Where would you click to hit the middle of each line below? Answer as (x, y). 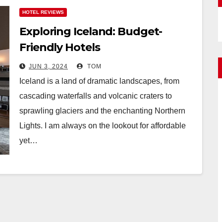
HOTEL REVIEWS (43, 12)
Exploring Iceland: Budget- (91, 31)
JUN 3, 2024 (48, 66)
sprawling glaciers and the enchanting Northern (102, 111)
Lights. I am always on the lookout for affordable (103, 126)
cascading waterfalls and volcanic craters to (96, 96)
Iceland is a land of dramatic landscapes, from (99, 81)
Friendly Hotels (60, 47)
